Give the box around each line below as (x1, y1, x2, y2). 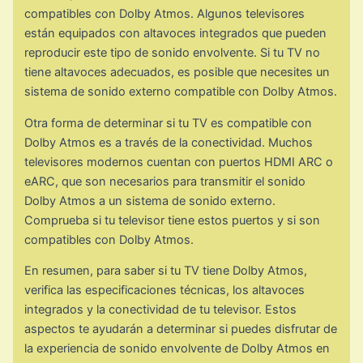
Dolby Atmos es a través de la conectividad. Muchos (24, 135, 314, 150)
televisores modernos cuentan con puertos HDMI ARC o (24, 154, 334, 169)
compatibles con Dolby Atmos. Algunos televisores (24, 6, 305, 22)
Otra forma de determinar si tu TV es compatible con (24, 115, 313, 130)
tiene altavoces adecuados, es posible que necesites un (24, 65, 331, 80)
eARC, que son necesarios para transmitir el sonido (24, 173, 306, 189)
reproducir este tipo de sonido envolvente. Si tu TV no (24, 45, 321, 61)
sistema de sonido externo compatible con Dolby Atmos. (24, 84, 338, 100)
